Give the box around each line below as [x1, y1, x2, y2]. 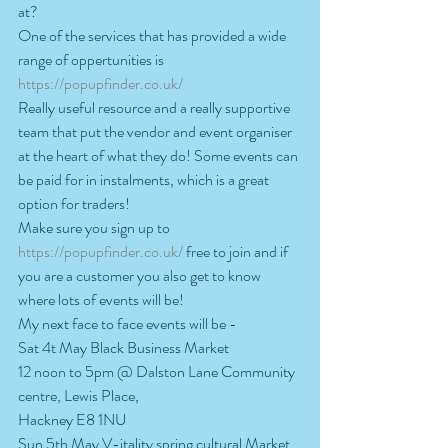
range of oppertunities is [18, 48, 167, 72]
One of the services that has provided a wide [18, 24, 289, 48]
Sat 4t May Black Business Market [18, 336, 229, 360]
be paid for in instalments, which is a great [18, 168, 272, 192]
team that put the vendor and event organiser [18, 120, 295, 144]
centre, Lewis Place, [18, 384, 139, 408]
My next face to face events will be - [18, 312, 237, 336]
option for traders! [18, 192, 130, 216]
